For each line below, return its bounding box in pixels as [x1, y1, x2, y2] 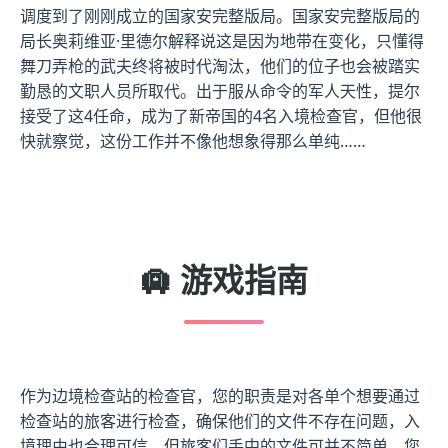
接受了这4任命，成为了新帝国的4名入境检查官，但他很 [20, 105, 422, 127]
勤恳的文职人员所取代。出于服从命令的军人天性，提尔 [20, 80, 420, 102]
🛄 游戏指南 [140, 258, 308, 301]
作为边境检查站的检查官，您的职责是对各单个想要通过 [20, 385, 420, 407]
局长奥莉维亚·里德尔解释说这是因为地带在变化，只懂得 [20, 30, 424, 52]
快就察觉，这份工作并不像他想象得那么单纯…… [20, 130, 366, 152]
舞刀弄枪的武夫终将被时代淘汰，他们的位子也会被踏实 [20, 55, 420, 77]
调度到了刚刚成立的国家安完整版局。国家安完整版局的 [20, 5, 420, 27]
